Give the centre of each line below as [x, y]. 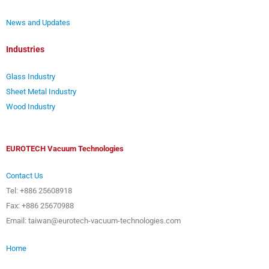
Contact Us [25, 176]
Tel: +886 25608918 [39, 191]
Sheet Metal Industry [41, 92]
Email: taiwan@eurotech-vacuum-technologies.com [93, 221]
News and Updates [38, 23]
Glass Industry [31, 77]
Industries [25, 50]
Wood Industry [31, 107]
